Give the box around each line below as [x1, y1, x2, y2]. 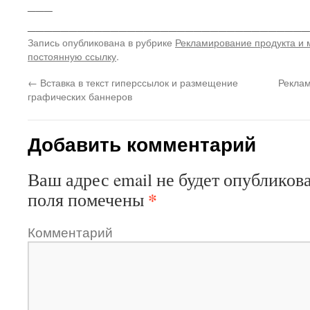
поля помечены [28, 188, 148, 211]
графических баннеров [28, 89, 132, 103]
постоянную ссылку [28, 48, 116, 63]
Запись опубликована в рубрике [28, 35, 175, 49]
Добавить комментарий [28, 130, 256, 157]
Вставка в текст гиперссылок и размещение [37, 75, 238, 89]
